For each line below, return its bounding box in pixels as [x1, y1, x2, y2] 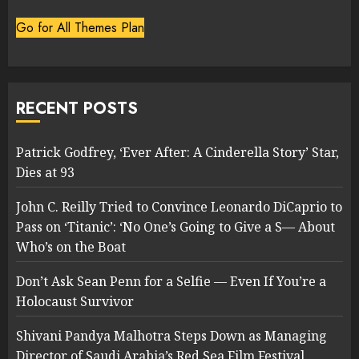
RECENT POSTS [16, 97, 138, 121]
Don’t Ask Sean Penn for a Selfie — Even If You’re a [16, 272, 326, 291]
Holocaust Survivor [16, 292, 134, 311]
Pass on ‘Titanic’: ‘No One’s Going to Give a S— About [16, 218, 335, 236]
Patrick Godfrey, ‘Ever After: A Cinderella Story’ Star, [16, 143, 339, 162]
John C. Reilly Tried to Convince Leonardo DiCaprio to [16, 198, 342, 216]
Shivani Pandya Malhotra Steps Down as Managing [16, 327, 327, 345]
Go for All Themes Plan [16, 18, 144, 38]
